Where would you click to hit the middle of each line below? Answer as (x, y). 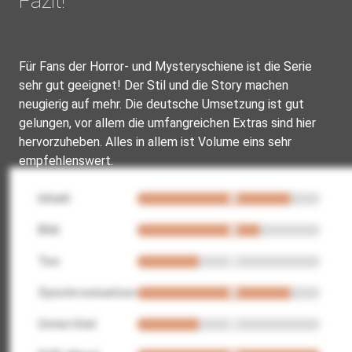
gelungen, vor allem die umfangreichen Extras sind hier (167, 123)
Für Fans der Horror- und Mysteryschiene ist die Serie (165, 66)
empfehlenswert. (66, 160)
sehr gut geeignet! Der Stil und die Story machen (154, 85)
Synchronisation (86, 292)
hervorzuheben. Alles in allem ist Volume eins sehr (155, 141)
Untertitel (67, 324)
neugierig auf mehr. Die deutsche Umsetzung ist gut (161, 104)
